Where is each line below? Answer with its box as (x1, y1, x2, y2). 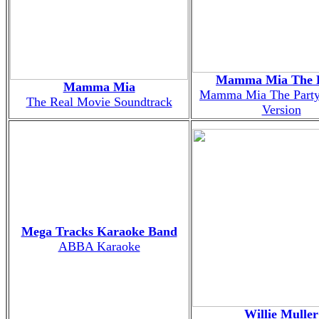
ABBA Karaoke (58, 239, 140, 253)
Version (261, 102, 301, 117)
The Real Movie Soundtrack (26, 94, 172, 109)
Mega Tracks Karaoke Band (21, 224, 177, 239)
